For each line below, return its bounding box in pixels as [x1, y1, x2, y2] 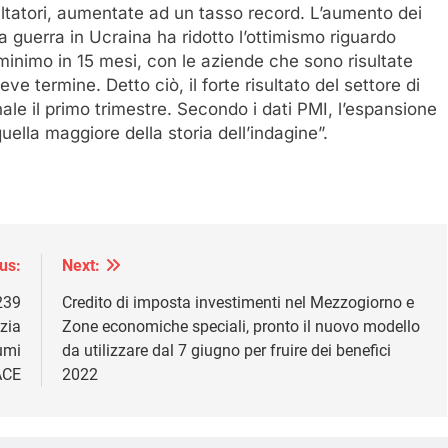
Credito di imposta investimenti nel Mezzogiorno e [61, 292, 414, 312]
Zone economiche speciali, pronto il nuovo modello [61, 316, 420, 336]
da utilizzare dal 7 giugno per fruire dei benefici [61, 340, 391, 360]
